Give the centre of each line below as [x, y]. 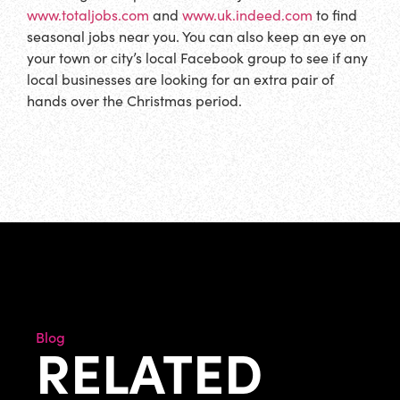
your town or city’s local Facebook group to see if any [197, 57]
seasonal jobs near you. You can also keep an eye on [196, 36]
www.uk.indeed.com [247, 14]
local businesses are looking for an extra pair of [180, 79]
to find [335, 14]
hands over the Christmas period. [138, 100]
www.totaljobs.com [88, 14]
